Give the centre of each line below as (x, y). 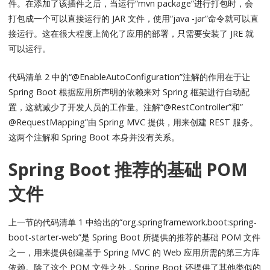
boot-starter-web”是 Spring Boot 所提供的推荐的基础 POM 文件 (135, 237)
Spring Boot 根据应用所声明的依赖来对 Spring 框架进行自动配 (129, 92)
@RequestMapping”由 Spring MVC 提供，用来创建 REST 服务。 (133, 122)
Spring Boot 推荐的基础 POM (128, 169)
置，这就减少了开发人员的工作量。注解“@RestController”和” (126, 107)
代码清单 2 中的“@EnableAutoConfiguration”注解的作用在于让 (130, 77)
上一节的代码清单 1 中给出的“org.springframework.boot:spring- (133, 222)
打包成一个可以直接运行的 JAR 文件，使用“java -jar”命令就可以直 (134, 19)
